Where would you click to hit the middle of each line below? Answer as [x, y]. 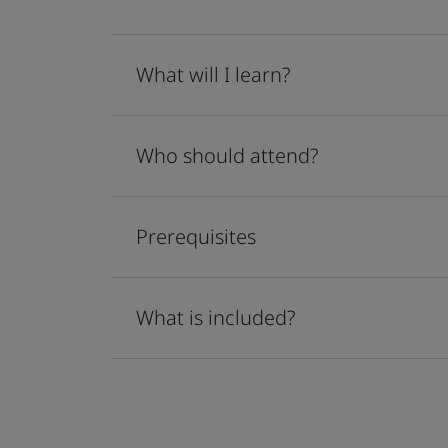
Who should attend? [227, 155]
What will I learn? [213, 74]
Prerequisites [196, 236]
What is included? [215, 317]
